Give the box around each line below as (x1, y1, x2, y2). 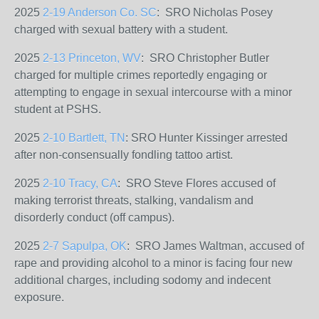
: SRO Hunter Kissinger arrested (125, 132, 288, 144)
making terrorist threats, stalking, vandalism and (14, 194, 253, 206)
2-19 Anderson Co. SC (43, 6, 157, 19)
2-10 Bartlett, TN (43, 132, 125, 144)
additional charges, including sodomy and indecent (14, 274, 271, 286)
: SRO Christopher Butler (141, 52, 269, 64)
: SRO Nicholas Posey (157, 6, 273, 19)
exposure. (14, 291, 64, 303)
